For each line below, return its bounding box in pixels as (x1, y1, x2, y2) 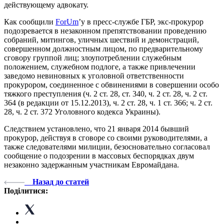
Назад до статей (32, 177, 89, 186)
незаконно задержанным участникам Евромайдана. (4, 160, 179, 169)
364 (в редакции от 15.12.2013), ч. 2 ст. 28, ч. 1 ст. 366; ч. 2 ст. (4, 98, 212, 107)
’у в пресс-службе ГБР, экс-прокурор (78, 17, 203, 26)
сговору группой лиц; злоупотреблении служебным (4, 53, 181, 62)
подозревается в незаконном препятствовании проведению (4, 26, 206, 35)
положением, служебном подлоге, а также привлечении (4, 62, 195, 71)
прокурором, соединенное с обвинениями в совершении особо (4, 80, 219, 89)
